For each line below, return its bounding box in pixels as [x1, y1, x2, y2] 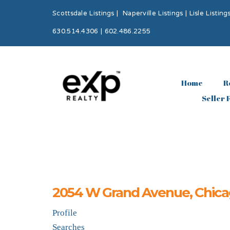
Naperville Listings [122, 5, 183, 23]
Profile [52, 208, 77, 218]
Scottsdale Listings [52, 5, 114, 23]
